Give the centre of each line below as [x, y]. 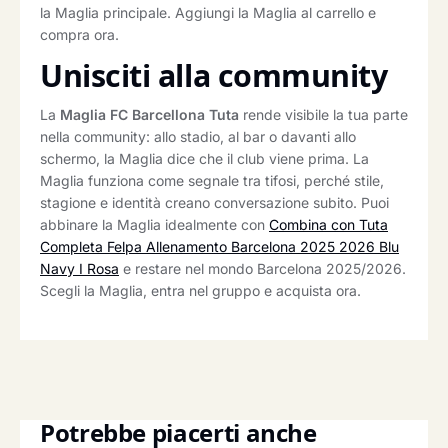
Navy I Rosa [79, 269]
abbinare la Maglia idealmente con [154, 225]
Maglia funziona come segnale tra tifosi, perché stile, [212, 181]
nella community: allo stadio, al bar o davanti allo [198, 137]
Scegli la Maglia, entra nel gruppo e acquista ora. [200, 291]
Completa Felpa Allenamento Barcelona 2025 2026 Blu [219, 247]
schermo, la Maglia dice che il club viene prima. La [204, 159]
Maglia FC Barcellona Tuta [149, 115]
